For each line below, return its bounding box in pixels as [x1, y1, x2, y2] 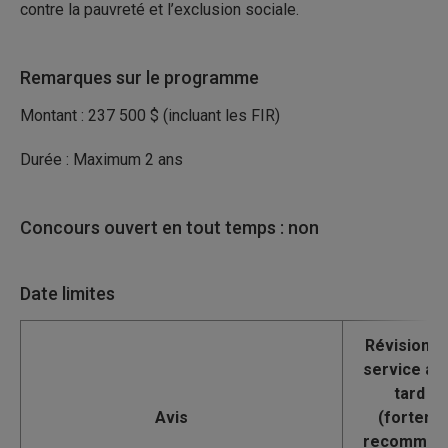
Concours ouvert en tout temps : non [20, 217, 319, 238]
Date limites [20, 283, 115, 304]
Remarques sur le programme [20, 67, 259, 88]
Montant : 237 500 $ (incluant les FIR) [20, 106, 280, 125]
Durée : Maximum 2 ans [20, 150, 183, 169]
